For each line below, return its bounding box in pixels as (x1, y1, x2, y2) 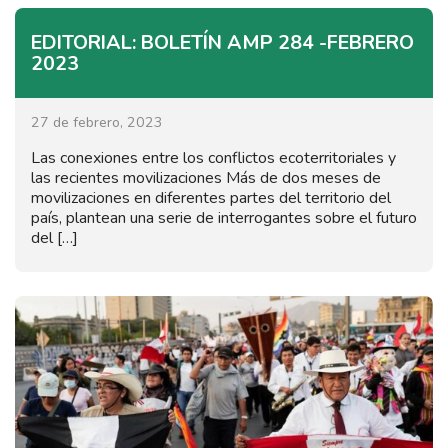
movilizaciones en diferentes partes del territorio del (31, 186, 391, 209)
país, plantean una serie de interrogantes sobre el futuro (31, 206, 417, 229)
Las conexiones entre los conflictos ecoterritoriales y (31, 146, 396, 169)
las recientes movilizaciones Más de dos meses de (31, 166, 381, 189)
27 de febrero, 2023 (31, 112, 163, 132)
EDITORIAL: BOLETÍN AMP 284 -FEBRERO (31, 28, 414, 56)
